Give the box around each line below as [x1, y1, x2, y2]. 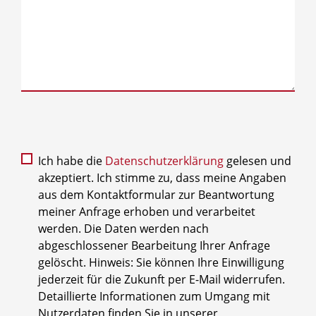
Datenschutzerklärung [105, 152, 224, 169]
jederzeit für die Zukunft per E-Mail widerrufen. [38, 271, 285, 287]
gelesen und [224, 152, 291, 169]
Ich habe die [38, 152, 105, 169]
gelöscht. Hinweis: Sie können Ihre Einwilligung [38, 254, 284, 270]
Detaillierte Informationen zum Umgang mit [38, 288, 270, 304]
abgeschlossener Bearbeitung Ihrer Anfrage [38, 237, 270, 253]
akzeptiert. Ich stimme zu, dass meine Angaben [38, 169, 286, 186]
